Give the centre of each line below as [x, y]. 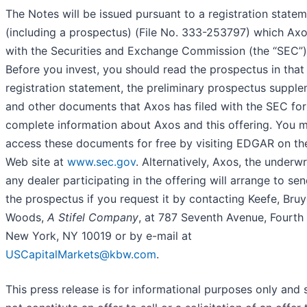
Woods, [26, 217]
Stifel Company [98, 217]
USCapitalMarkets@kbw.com [81, 254]
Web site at [36, 161]
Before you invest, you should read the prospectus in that [155, 69]
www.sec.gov [101, 161]
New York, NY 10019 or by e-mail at [99, 235]
